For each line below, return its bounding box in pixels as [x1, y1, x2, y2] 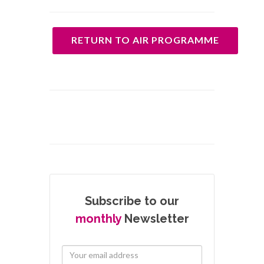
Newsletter [121, 211, 189, 226]
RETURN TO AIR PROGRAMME [71, 34, 219, 45]
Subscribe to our [85, 193, 179, 208]
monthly [75, 211, 121, 226]
